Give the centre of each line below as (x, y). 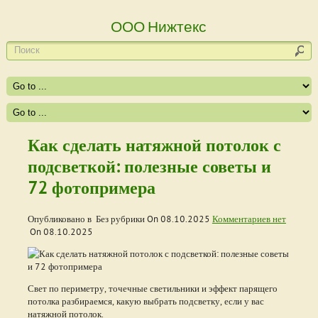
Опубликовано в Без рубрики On (94, 219)
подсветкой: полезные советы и (149, 166)
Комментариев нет (249, 219)
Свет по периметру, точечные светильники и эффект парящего (152, 289)
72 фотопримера (91, 188)
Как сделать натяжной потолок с (154, 145)
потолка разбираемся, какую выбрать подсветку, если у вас (146, 301)
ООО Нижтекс (159, 26)
